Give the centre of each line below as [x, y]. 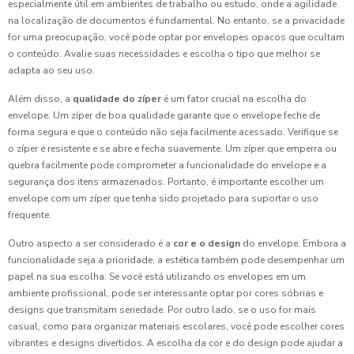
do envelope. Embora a [293, 243]
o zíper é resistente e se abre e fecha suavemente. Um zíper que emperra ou [172, 149]
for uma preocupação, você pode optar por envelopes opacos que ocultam [176, 37]
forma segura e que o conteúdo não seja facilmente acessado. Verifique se [173, 132]
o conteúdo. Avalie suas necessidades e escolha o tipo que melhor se [164, 54]
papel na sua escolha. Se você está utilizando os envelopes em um [157, 277]
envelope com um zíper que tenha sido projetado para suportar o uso [163, 198]
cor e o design [207, 243]
